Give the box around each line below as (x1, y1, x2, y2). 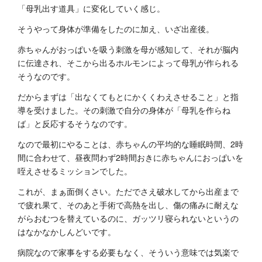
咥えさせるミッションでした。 (18, 165, 132, 177)
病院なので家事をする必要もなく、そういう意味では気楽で (18, 246, 239, 258)
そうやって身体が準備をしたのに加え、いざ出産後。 (18, 23, 214, 35)
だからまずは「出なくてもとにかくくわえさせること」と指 (18, 91, 239, 103)
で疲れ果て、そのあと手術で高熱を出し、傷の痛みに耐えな (18, 199, 239, 211)
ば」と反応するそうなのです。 (18, 118, 132, 130)
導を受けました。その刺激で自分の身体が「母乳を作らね (18, 104, 230, 116)
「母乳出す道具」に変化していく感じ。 (18, 2, 165, 15)
